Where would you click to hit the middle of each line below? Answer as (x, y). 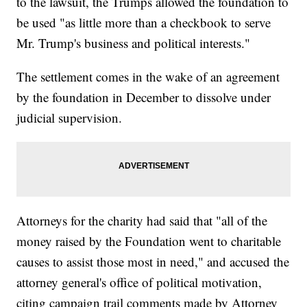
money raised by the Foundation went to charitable (149, 241)
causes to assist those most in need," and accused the (153, 262)
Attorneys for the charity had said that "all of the (142, 221)
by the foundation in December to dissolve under (144, 97)
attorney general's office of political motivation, (139, 282)
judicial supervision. (70, 118)
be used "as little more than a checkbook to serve (144, 23)
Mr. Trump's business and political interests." (134, 43)
